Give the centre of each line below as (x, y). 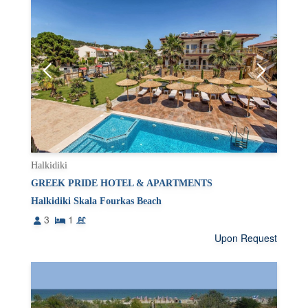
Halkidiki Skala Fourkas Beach (97, 201)
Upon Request (245, 238)
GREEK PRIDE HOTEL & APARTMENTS (122, 184)
